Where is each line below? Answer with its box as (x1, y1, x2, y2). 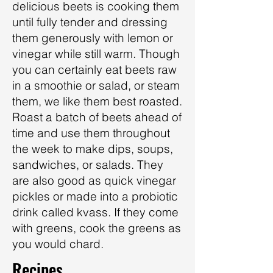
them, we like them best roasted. (12, 94, 182, 108)
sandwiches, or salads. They (12, 157, 163, 172)
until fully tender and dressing (12, 15, 168, 29)
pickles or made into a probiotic (12, 189, 178, 204)
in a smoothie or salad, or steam (12, 78, 180, 93)
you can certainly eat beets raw (12, 62, 177, 77)
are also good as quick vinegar (12, 173, 176, 188)
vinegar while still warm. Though (12, 46, 180, 61)
